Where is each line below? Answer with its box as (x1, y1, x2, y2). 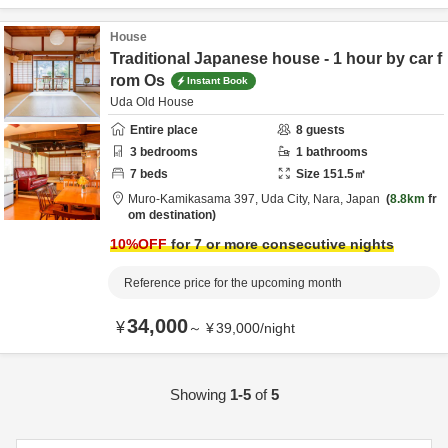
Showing (169, 386, 230, 403)
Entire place (130, 123, 198, 137)
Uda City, (261, 192, 313, 206)
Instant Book (187, 74, 248, 86)
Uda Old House (110, 95, 194, 109)
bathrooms (303, 145, 368, 159)
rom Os (110, 72, 165, 89)
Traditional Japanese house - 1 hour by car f (110, 50, 442, 67)
